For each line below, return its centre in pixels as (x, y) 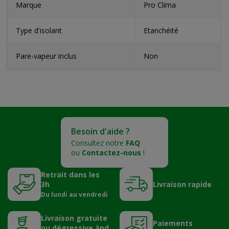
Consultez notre (98, 143)
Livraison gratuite (74, 218)
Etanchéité (161, 30)
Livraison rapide (182, 184)
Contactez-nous (111, 153)
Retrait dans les (70, 175)
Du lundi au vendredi (74, 194)
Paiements (173, 223)
